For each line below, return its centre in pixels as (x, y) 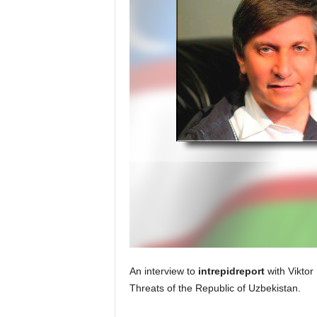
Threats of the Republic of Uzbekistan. (215, 288)
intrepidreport (231, 271)
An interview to (163, 271)
